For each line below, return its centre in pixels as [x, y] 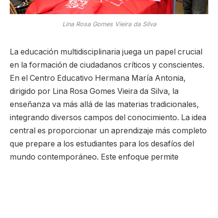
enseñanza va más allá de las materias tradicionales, [104, 104]
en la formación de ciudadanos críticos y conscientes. [107, 65]
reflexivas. [28, 183]
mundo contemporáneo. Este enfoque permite [94, 157]
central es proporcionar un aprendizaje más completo [108, 130]
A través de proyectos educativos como [83, 208]
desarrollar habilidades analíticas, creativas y [91, 170]
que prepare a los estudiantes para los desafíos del [102, 144]
